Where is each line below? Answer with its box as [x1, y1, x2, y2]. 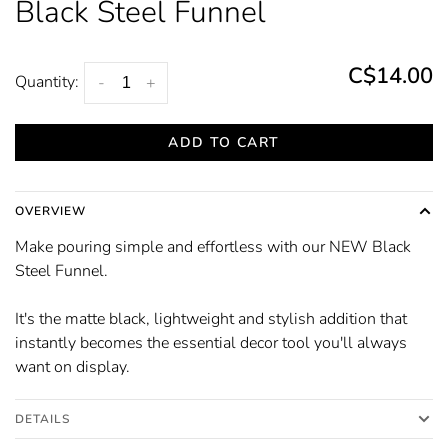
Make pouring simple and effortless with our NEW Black [15, 235, 411, 258]
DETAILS [15, 410, 70, 427]
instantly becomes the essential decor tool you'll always [15, 331, 407, 354]
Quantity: [15, 70, 79, 93]
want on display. [15, 355, 130, 378]
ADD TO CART [168, 132, 280, 152]
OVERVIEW [15, 202, 86, 219]
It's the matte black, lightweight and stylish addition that [15, 307, 407, 330]
